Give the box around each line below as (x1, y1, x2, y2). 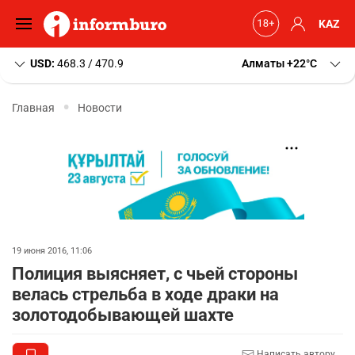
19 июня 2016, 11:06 (12, 246, 92, 256)
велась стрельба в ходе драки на (12, 284, 279, 304)
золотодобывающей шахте (12, 305, 234, 325)
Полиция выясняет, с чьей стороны (12, 264, 298, 284)
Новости (78, 101, 122, 114)
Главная (12, 101, 55, 114)
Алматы (242, 57, 284, 70)
